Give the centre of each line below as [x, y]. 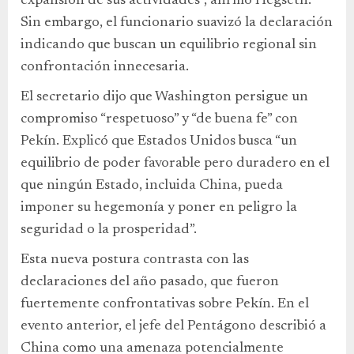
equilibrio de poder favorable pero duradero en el [175, 163]
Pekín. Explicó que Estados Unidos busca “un [159, 141]
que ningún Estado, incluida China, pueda [152, 185]
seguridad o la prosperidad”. [109, 230]
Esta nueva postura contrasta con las [135, 260]
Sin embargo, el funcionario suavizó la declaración [177, 23]
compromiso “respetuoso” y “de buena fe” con [159, 119]
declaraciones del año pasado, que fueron [150, 282]
